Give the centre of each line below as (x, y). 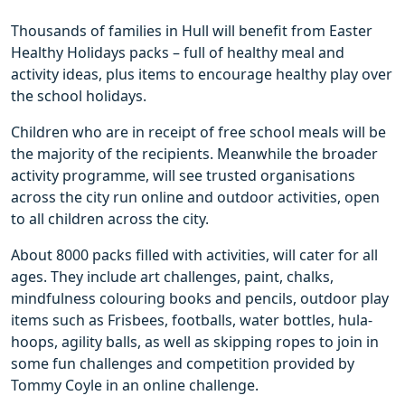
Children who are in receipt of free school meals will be (198, 132)
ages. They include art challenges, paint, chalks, (172, 277)
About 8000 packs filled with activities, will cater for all (194, 255)
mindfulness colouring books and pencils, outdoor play (200, 299)
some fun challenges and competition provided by (183, 364)
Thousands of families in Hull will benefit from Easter (192, 31)
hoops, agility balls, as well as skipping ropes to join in (195, 342)
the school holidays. (79, 96)
